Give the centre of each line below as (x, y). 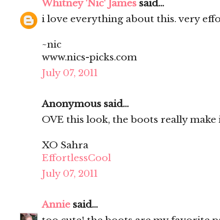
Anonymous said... (85, 104)
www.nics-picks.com (89, 57)
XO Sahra (65, 145)
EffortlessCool (76, 158)
